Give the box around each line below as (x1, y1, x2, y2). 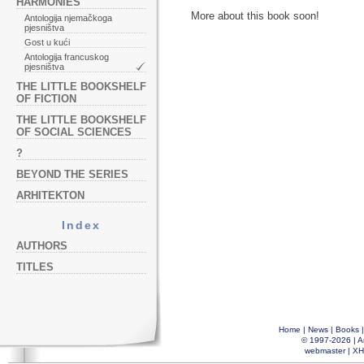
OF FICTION (16, 93, 76, 105)
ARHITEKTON (16, 189, 84, 201)
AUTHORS (16, 240, 67, 252)
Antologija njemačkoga (24, 13, 112, 23)
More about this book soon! (191, 10, 319, 23)
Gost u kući (24, 37, 70, 47)
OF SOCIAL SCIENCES (16, 126, 132, 138)
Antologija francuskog (24, 52, 109, 62)
